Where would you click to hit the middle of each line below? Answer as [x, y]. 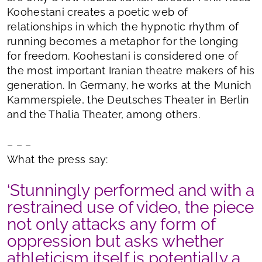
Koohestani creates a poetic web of [98, 12]
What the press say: [58, 160]
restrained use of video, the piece [130, 208]
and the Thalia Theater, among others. [104, 115]
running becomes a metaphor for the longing [123, 42]
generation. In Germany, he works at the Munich [130, 85]
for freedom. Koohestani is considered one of [123, 56]
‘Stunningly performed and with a [131, 191]
